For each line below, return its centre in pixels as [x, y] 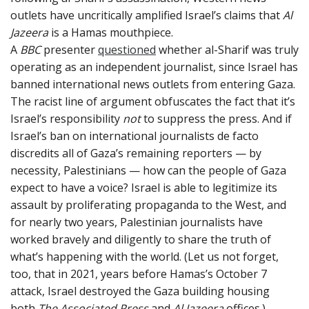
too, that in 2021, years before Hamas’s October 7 [139, 273]
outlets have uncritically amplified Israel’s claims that [147, 15]
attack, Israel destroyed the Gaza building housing [140, 291]
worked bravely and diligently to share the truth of [141, 239]
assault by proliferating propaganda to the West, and [148, 205]
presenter [69, 49]
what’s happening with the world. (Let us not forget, [144, 256]
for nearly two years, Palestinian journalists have [137, 222]
